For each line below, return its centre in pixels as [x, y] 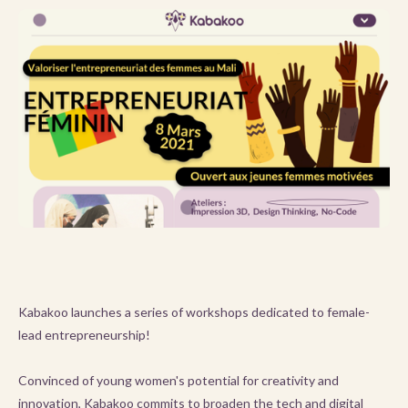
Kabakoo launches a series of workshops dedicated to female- [194, 312]
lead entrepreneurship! [84, 335]
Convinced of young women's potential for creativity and [178, 380]
